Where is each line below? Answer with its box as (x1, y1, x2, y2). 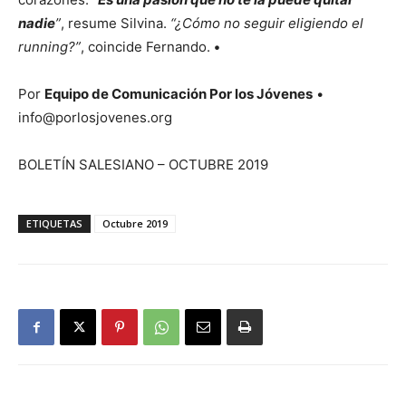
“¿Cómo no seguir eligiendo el (170, 14, 363, 33)
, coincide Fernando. (81, 38, 214, 56)
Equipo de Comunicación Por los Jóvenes (44, 85, 313, 103)
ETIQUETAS (26, 217, 82, 231)
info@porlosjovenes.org (18, 109, 172, 127)
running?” (18, 38, 81, 56)
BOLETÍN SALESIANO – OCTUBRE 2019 (18, 156, 268, 174)
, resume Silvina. (61, 14, 170, 33)
